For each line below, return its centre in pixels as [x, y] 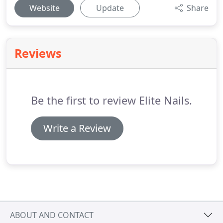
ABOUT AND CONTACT [52, 215]
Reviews [38, 53]
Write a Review [77, 128]
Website [44, 8]
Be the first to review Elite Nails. [111, 100]
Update [110, 8]
